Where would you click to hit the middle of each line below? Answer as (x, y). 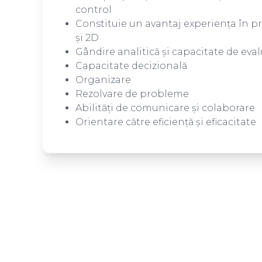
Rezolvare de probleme (132, 94)
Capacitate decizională (131, 66)
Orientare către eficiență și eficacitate (166, 122)
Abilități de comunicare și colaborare (165, 108)
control (94, 10)
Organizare (103, 80)
